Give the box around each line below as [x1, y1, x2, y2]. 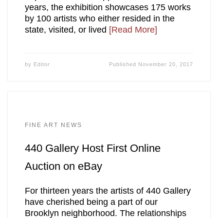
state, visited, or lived [24, 25, 109, 35]
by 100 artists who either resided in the [24, 14, 175, 24]
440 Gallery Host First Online [24, 142, 161, 155]
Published [109, 61, 139, 68]
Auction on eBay [24, 160, 102, 173]
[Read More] [109, 25, 157, 35]
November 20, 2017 [138, 61, 194, 68]
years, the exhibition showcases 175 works [24, 2, 191, 13]
